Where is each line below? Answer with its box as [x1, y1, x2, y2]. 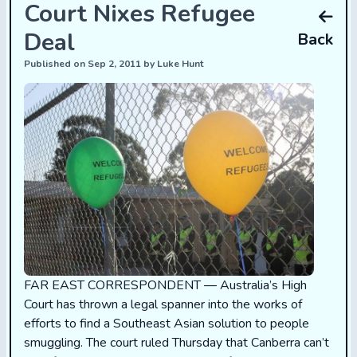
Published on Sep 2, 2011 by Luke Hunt [24, 57, 203, 70]
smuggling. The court [24, 334, 141, 352]
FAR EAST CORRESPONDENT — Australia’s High [24, 277, 307, 295]
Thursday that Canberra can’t [169, 334, 329, 352]
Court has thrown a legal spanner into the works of [24, 296, 302, 314]
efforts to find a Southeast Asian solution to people [24, 315, 309, 333]
